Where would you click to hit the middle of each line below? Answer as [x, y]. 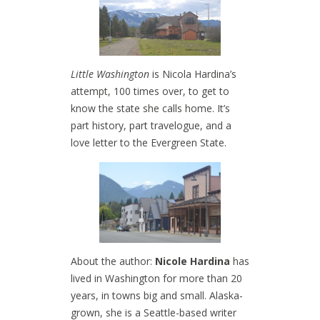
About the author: [113, 261]
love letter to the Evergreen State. [150, 143]
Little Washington [111, 74]
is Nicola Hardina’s [194, 74]
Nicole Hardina [192, 261]
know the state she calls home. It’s [150, 109]
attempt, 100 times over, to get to [150, 91]
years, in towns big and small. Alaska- [157, 295]
